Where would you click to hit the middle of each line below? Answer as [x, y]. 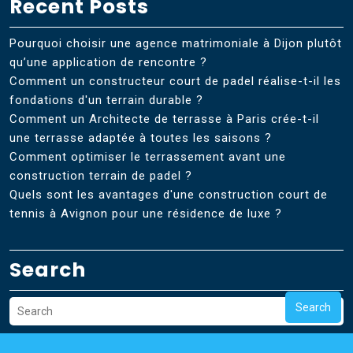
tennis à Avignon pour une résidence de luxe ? [146, 214]
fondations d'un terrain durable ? [106, 100]
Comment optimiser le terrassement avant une [148, 157]
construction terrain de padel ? [101, 176]
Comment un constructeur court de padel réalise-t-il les [175, 82]
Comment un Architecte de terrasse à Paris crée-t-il [164, 119]
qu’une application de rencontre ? [108, 63]
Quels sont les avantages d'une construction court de [169, 195]
